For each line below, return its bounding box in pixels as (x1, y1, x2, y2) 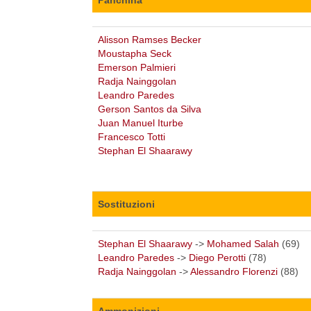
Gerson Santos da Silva (98, 103, 201, 115)
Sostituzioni (98, 198, 155, 210)
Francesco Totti (98, 131, 165, 142)
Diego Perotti (189, 251, 246, 263)
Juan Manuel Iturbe (98, 117, 183, 128)
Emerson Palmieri (98, 61, 176, 73)
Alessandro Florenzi (190, 265, 278, 277)
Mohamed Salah (207, 237, 279, 249)
